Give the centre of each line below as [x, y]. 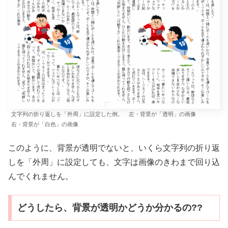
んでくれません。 [41, 176]
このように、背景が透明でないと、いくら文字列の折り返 [114, 148]
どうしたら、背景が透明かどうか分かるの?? [110, 207]
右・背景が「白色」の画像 [45, 124]
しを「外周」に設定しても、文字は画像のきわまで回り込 [114, 162]
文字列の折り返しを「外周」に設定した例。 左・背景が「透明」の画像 [109, 114]
